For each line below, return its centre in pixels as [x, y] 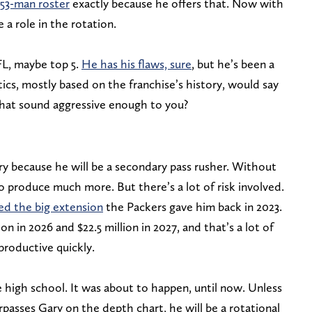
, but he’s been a [233, 64]
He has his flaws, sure [136, 64]
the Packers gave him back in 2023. [193, 207]
